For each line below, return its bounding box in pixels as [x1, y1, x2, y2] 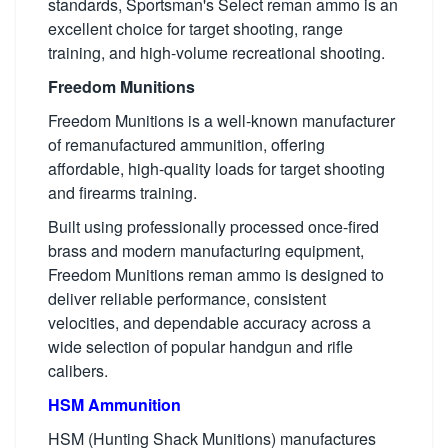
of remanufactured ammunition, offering [48, 132, 325, 156]
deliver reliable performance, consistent [48, 286, 326, 310]
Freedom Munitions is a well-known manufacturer [48, 108, 395, 132]
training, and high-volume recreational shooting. [48, 40, 385, 64]
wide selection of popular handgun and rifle [48, 334, 353, 358]
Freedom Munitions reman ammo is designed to [48, 262, 384, 286]
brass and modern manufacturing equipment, [48, 238, 364, 262]
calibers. [48, 358, 108, 382]
